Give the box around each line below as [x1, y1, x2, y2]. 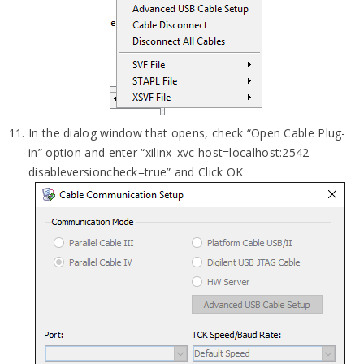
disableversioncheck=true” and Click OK [28, 163, 244, 180]
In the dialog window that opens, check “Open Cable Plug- [28, 124, 346, 141]
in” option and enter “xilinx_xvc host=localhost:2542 [28, 144, 310, 160]
